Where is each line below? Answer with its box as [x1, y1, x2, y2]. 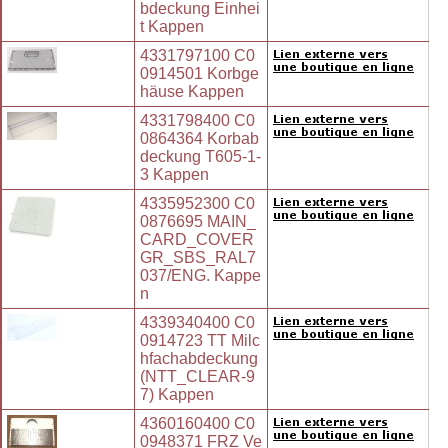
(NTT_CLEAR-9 [140, 368, 255, 386]
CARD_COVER [140, 231, 254, 249]
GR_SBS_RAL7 [140, 249, 256, 267]
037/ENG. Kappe [140, 267, 261, 285]
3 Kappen [140, 166, 209, 184]
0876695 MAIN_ [140, 213, 256, 231]
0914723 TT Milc [140, 332, 260, 350]
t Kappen [140, 18, 204, 36]
